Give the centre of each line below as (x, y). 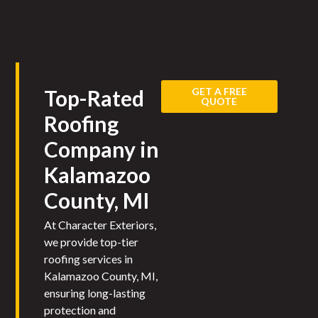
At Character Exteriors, (100, 225)
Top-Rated (94, 98)
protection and (80, 310)
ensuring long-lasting (95, 293)
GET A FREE (219, 91)
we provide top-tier (92, 242)
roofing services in (89, 259)
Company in (102, 149)
